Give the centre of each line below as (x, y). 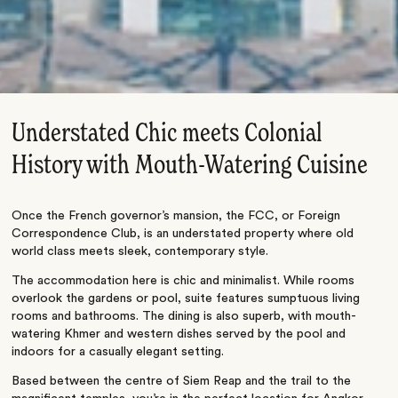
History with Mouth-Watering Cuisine (190, 166)
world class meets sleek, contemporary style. (140, 251)
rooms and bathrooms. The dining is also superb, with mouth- (184, 316)
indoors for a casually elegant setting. (118, 351)
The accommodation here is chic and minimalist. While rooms (183, 280)
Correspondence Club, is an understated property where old (183, 233)
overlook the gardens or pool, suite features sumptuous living (186, 298)
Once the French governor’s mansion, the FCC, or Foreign (176, 215)
